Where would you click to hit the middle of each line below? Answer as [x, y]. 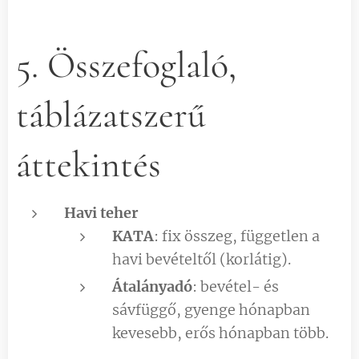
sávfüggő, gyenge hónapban [211, 309]
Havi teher [101, 212]
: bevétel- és [236, 286]
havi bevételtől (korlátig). [202, 259]
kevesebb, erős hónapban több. [220, 333]
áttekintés [89, 164]
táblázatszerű [111, 114]
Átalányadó [152, 286]
